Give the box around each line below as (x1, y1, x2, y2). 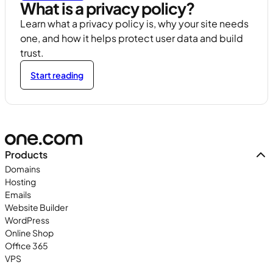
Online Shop (5, 227, 54, 239)
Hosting (5, 176, 36, 188)
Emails (5, 189, 31, 200)
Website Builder (5, 202, 68, 213)
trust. (20, 46, 44, 60)
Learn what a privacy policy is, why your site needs (20, 17, 249, 30)
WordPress (5, 214, 49, 226)
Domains (5, 163, 40, 175)
